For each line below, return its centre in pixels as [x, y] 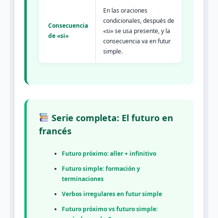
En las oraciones [125, 10]
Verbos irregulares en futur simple [112, 194]
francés [55, 131]
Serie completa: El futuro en [111, 118]
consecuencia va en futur [137, 41]
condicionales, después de [139, 20]
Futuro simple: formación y [101, 169]
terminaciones [83, 179]
